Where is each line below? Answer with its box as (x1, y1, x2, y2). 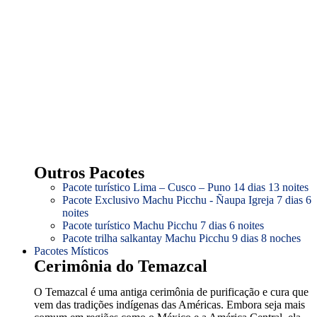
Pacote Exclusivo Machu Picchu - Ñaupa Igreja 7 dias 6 (62, 194, 311, 206)
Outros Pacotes (34, 163, 144, 182)
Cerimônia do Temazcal (34, 257, 207, 275)
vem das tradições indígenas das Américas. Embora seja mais (34, 299, 305, 311)
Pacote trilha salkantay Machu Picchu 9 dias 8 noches (62, 232, 301, 244)
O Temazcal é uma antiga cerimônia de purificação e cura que (34, 286, 309, 298)
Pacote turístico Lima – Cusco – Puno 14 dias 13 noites (62, 181, 309, 193)
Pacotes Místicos (34, 245, 108, 257)
